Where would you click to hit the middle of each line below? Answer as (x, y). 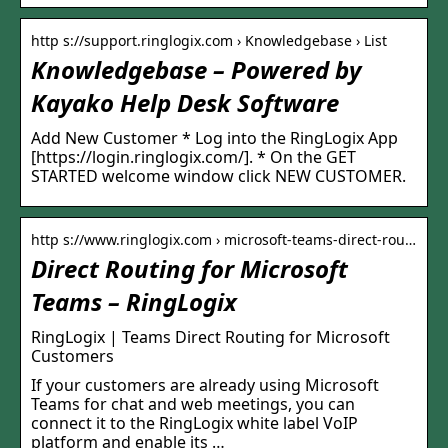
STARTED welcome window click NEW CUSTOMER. (218, 176)
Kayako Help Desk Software (185, 103)
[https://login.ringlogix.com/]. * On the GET (193, 157)
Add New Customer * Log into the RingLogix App (214, 138)
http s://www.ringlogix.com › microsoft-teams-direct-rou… (223, 240)
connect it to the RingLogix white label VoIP (194, 423)
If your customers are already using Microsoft (205, 385)
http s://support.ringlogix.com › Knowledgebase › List (209, 41)
